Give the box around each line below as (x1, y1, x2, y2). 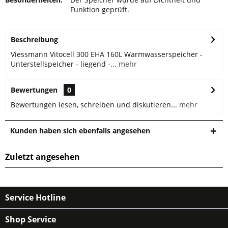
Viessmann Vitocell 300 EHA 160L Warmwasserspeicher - (11, 49, 203, 59)
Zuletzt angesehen (5, 151, 80, 162)
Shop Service (5, 214, 56, 225)
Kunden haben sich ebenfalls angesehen (10, 126, 150, 135)
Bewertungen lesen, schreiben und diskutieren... (11, 100, 177, 109)
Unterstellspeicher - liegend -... (11, 59, 117, 69)
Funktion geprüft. (70, 5, 130, 14)
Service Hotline (5, 192, 66, 203)
